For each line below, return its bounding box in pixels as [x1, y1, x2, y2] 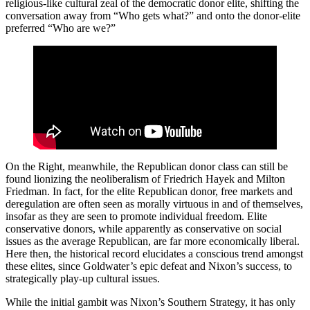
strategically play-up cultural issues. [6, 273, 160, 284]
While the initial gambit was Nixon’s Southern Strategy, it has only [6, 296, 295, 308]
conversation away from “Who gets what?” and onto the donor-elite [6, 10, 300, 21]
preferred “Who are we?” [6, 22, 116, 34]
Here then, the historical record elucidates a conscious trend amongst [6, 248, 303, 259]
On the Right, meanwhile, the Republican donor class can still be [6, 161, 288, 172]
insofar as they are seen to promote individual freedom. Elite [6, 210, 267, 222]
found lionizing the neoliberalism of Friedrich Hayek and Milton [6, 173, 285, 185]
